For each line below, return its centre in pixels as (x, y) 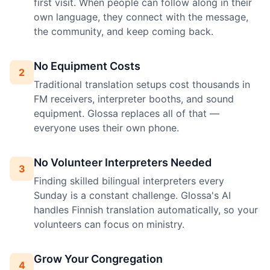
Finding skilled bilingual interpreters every (129, 181)
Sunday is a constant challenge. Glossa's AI (132, 196)
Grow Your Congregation (98, 259)
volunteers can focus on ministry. (109, 224)
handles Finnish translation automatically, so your (146, 210)
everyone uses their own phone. (106, 128)
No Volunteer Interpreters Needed (123, 163)
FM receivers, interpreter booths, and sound (134, 99)
